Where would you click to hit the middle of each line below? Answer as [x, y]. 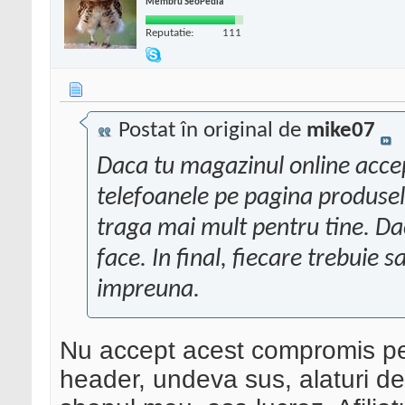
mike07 [341, 131]
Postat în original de [210, 131]
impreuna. [148, 291]
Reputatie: [170, 33]
